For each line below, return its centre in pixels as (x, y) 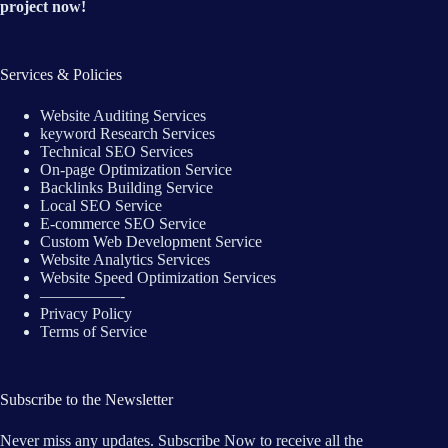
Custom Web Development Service (151, 242)
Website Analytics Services (125, 260)
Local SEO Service (101, 206)
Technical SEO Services (116, 152)
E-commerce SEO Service (123, 224)
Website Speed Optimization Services (158, 278)
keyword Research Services (127, 134)
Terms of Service (93, 332)
